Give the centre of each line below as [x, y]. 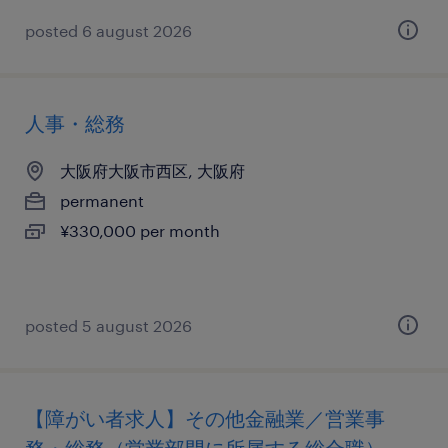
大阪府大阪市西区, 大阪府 [152, 170]
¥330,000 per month [140, 230]
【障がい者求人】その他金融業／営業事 [205, 418]
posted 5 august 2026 [108, 325]
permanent [102, 200]
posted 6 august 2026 [108, 30]
